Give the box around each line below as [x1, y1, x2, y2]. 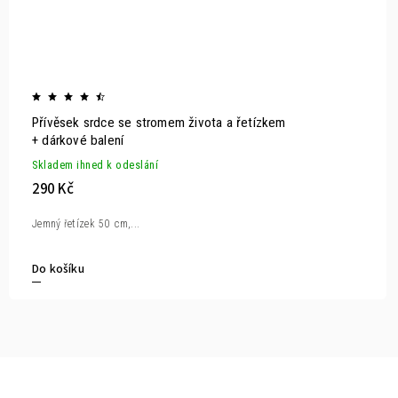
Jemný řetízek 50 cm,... [32, 218, 140, 231]
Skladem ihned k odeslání [32, 157, 158, 171]
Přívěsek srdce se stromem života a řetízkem [32, 114, 286, 131]
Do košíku [32, 259, 84, 278]
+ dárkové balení [32, 131, 124, 148]
